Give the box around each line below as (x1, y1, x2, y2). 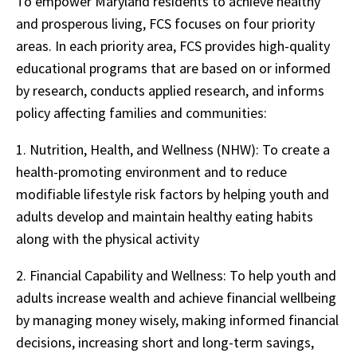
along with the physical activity (16, 229, 199, 248)
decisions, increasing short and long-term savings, (16, 332, 314, 351)
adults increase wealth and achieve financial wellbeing (16, 288, 336, 307)
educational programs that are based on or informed (16, 58, 331, 77)
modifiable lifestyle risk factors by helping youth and (16, 184, 329, 203)
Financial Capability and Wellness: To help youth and (29, 265, 336, 284)
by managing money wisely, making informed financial (16, 310, 339, 329)
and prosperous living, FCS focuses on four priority (16, 14, 315, 33)
